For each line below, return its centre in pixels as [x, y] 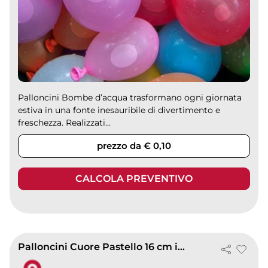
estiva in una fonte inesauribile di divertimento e [119, 110]
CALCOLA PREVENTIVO [134, 179]
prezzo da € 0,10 [134, 146]
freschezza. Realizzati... [65, 123]
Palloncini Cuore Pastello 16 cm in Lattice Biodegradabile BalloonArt [182, 247]
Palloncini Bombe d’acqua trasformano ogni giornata [130, 98]
